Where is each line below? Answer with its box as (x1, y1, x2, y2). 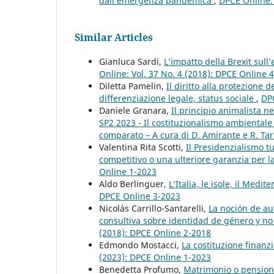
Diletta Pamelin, (99, 80, 166, 92)
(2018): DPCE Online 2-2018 (99, 226, 211, 239)
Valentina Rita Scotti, (99, 141, 186, 153)
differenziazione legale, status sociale (99, 92, 256, 104)
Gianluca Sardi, (99, 55, 164, 67)
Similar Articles (75, 30, 153, 44)
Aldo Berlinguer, (99, 177, 169, 190)
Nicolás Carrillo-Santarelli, (99, 202, 209, 214)
